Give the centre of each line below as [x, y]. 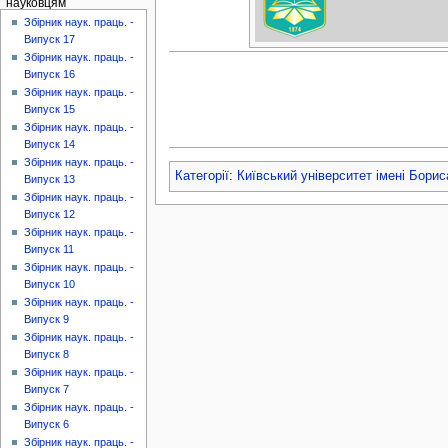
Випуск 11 [49, 249]
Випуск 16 [50, 74]
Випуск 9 [47, 319]
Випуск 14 [50, 144]
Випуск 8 [47, 354]
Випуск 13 [50, 179]
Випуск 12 [50, 214]
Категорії [201, 175]
